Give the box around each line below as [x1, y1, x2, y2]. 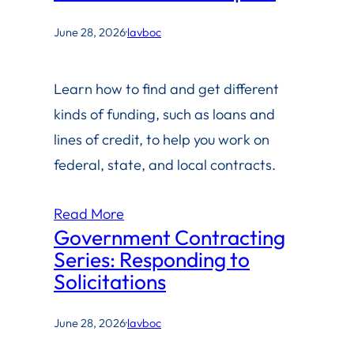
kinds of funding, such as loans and [54, 105, 275, 124]
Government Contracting [54, 224, 285, 251]
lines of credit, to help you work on [54, 130, 269, 149]
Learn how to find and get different [54, 80, 279, 99]
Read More [54, 205, 124, 224]
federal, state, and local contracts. [54, 156, 276, 175]
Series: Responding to [54, 247, 250, 273]
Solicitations [54, 269, 166, 296]
